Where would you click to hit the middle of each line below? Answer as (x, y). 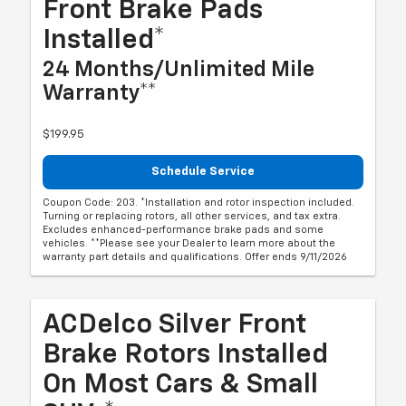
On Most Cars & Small (181, 385)
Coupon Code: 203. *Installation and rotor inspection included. (199, 202)
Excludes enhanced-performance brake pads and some (184, 229)
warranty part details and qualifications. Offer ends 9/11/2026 (195, 256)
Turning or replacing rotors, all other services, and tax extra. (192, 216)
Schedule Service (203, 172)
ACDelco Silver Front (175, 325)
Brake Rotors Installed (186, 355)
